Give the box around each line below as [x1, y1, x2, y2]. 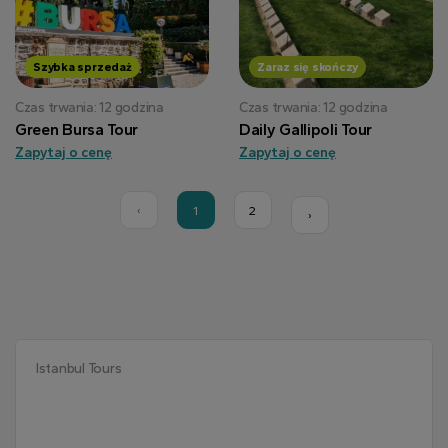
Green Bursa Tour [15, 120, 139, 139]
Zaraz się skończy [257, 60, 359, 74]
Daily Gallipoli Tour [239, 120, 372, 139]
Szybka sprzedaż [33, 60, 132, 74]
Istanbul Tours [36, 360, 122, 377]
